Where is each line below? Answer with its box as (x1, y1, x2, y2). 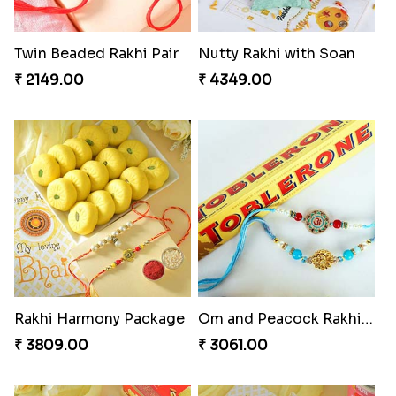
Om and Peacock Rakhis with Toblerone (361, 309, 373, 329)
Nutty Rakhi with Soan (197, 44, 355, 64)
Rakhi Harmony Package (13, 309, 185, 329)
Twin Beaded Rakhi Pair (13, 44, 179, 64)
